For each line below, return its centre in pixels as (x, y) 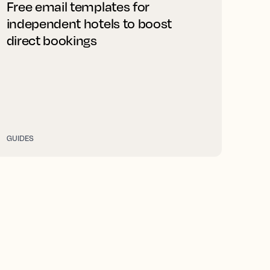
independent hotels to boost (89, 23)
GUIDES (20, 138)
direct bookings (52, 40)
